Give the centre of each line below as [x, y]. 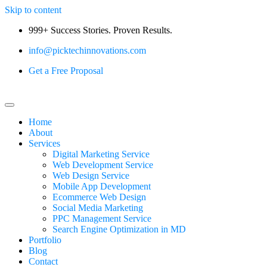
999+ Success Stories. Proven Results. [100, 30]
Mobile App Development [102, 186]
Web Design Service [91, 176]
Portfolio [45, 240]
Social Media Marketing [98, 208]
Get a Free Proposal [66, 71]
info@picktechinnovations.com [87, 50]
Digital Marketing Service [101, 154]
